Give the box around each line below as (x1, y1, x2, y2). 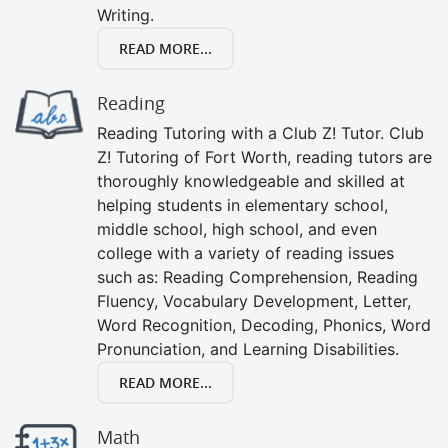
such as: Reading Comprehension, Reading (97, 266, 418, 287)
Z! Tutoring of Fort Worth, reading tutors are (97, 146, 432, 167)
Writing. (97, 4, 154, 25)
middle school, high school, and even (97, 218, 377, 239)
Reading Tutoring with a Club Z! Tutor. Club (97, 122, 424, 143)
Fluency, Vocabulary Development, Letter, (97, 290, 411, 311)
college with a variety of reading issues (97, 242, 394, 263)
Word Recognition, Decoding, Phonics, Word (97, 314, 431, 335)
